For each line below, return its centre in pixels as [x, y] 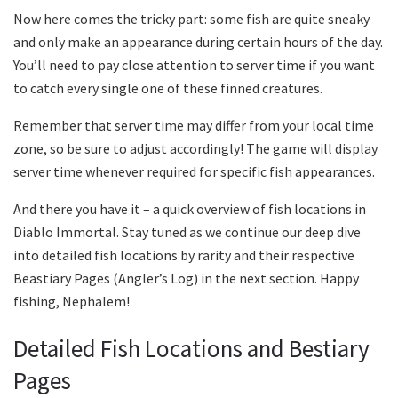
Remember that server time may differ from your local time [194, 125]
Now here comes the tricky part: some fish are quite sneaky [191, 18]
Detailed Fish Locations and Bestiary [191, 349]
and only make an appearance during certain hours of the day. [198, 41]
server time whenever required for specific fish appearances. [194, 171]
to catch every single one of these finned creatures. [168, 88]
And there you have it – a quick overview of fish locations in [190, 208]
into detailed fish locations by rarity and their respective [184, 255]
